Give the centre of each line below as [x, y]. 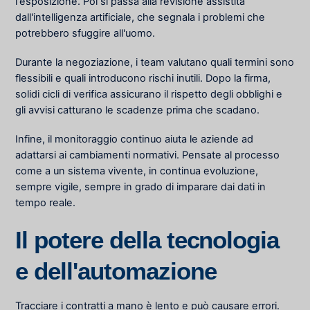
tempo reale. [46, 202]
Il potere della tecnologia [147, 239]
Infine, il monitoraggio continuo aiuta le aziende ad [135, 139]
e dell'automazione [116, 271]
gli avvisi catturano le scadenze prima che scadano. [139, 110]
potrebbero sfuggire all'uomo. [87, 33]
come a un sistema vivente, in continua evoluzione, [137, 171]
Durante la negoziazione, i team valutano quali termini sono [155, 62]
